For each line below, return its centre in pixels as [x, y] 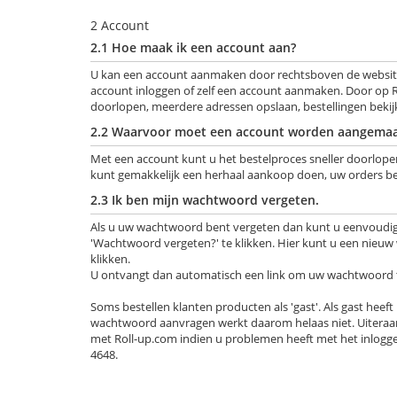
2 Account [120, 25]
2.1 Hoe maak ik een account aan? [193, 47]
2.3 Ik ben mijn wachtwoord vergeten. [205, 200]
